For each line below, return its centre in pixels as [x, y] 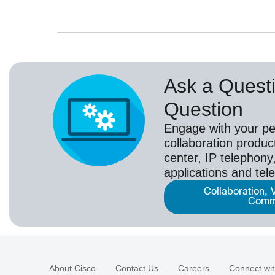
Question [203, 110]
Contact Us [137, 269]
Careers [194, 269]
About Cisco [72, 269]
